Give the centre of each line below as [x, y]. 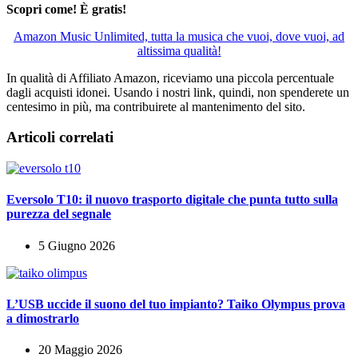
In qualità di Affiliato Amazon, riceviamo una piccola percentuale [170, 78]
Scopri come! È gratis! [66, 9]
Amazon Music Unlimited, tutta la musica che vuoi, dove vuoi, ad [179, 36]
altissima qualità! [179, 50]
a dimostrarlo [43, 318]
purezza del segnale [59, 214]
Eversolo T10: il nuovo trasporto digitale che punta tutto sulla [172, 200]
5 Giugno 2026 [77, 245]
